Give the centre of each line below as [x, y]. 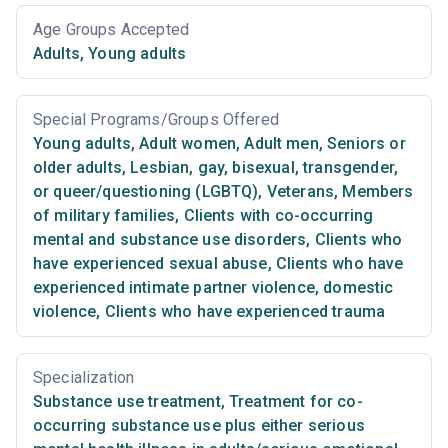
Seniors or [364, 143]
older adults [77, 167]
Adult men [279, 143]
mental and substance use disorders [170, 239]
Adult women [186, 143]
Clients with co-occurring [276, 215]
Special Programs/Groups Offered [156, 119]
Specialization [84, 377]
